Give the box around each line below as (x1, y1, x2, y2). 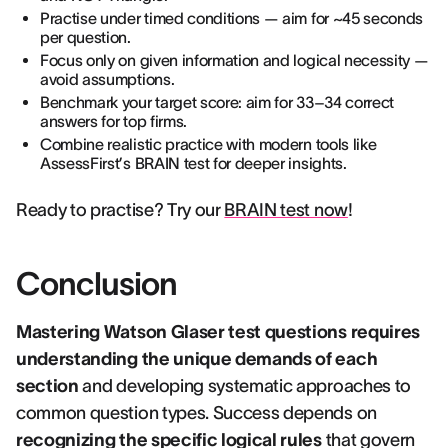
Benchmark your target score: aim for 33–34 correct (40, 93, 394, 111)
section (16, 376, 79, 396)
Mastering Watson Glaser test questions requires (16, 322, 420, 342)
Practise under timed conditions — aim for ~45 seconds (40, 9, 424, 27)
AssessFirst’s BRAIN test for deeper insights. (40, 154, 347, 172)
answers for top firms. (40, 112, 187, 130)
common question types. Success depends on (16, 403, 377, 423)
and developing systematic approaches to (78, 376, 411, 396)
